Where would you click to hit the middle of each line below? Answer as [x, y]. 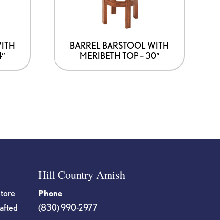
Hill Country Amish [82, 175]
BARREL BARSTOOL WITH [119, 45]
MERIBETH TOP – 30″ [119, 56]
